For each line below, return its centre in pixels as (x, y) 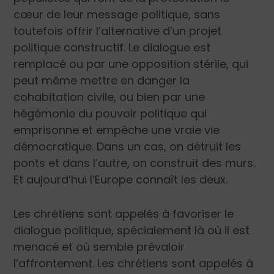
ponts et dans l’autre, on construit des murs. (135, 163)
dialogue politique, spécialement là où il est (132, 230)
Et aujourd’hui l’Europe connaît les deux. (121, 180)
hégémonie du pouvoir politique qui (110, 114)
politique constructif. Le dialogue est (112, 48)
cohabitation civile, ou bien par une (109, 97)
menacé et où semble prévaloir (99, 246)
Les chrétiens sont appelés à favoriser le (124, 213)
